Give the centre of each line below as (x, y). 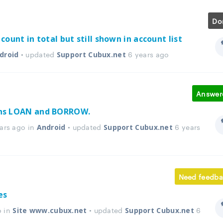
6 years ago (147, 54)
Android (51, 127)
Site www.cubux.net (50, 210)
